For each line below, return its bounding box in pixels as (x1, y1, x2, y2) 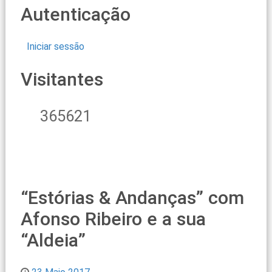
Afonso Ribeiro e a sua (20, 208, 206, 230)
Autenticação (20, 4, 131, 25)
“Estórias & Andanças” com (20, 187, 244, 209)
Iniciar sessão (26, 41, 84, 53)
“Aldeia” (20, 229, 86, 251)
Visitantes (20, 69, 103, 90)
